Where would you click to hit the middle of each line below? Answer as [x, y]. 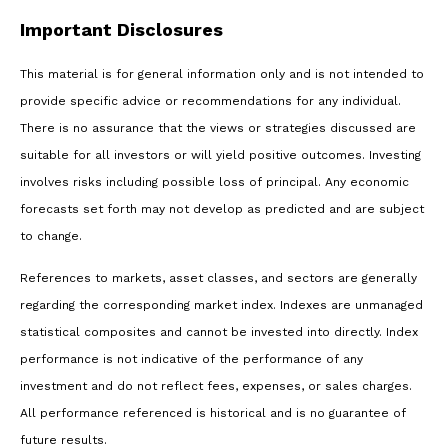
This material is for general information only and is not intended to [222, 74]
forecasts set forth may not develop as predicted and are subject [222, 209]
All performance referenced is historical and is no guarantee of [213, 413]
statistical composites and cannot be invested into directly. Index [219, 332]
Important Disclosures [121, 30]
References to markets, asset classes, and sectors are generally [218, 278]
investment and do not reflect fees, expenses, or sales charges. [216, 386]
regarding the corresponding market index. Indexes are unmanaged [221, 305]
